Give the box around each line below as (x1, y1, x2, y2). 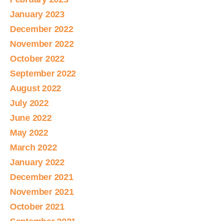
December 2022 (10, 24, 74, 35)
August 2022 (10, 83, 62, 94)
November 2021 (10, 187, 74, 197)
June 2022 (10, 113, 52, 123)
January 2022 (10, 157, 65, 168)
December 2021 (10, 172, 74, 183)
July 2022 (10, 98, 49, 109)
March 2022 (10, 143, 57, 153)
